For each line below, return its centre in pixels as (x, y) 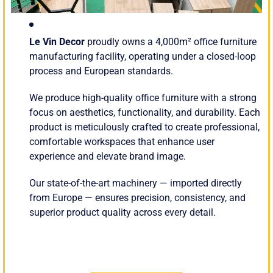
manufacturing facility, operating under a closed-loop (143, 57)
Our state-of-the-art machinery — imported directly (136, 183)
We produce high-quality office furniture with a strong (143, 98)
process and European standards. (101, 71)
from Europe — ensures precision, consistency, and (137, 198)
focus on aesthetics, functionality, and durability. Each (145, 113)
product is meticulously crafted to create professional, (144, 127)
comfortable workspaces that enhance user (122, 142)
